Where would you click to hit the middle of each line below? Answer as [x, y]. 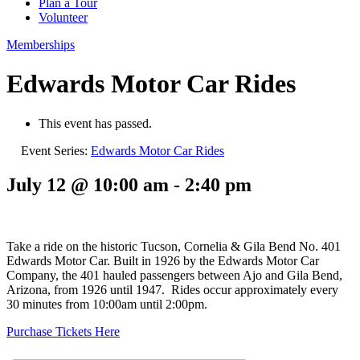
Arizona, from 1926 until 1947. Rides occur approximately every [172, 289]
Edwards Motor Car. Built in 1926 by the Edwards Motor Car [163, 260]
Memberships [41, 45]
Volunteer [63, 17]
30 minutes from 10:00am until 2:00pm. [107, 304]
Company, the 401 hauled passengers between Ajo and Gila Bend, [174, 275]
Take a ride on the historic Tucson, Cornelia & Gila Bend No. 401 [174, 246]
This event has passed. [95, 123]
